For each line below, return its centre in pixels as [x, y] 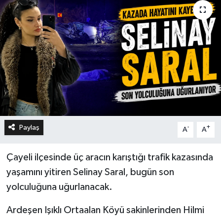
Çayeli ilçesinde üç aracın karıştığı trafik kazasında [110, 157]
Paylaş [29, 127]
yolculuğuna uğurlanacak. [59, 187]
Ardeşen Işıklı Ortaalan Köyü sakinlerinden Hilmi [105, 210]
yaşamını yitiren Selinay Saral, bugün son [90, 172]
